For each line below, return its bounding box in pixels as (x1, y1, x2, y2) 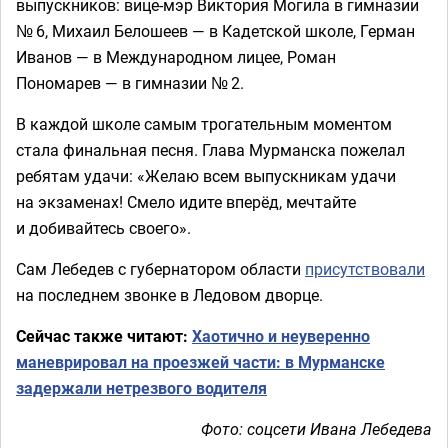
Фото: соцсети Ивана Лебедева (201, 418, 432, 440)
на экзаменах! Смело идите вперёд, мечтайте (16, 191, 356, 213)
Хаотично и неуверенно (192, 325, 370, 347)
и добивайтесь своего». (16, 217, 191, 239)
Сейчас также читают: (16, 325, 192, 347)
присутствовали (305, 258, 425, 280)
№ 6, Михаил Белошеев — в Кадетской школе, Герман (16, 20, 415, 42)
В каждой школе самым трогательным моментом (16, 113, 392, 135)
